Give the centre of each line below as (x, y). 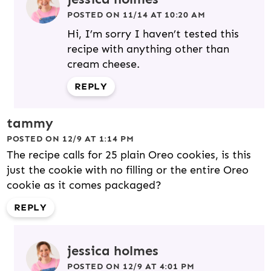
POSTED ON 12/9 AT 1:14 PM (70, 139)
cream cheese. (103, 64)
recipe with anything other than (148, 49)
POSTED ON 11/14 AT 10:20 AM (136, 15)
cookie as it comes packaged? (84, 185)
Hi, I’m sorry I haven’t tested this (153, 34)
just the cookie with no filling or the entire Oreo (128, 170)
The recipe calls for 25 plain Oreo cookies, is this (129, 155)
